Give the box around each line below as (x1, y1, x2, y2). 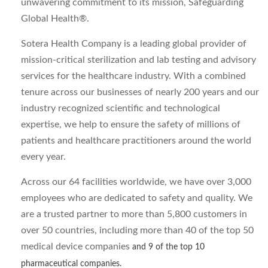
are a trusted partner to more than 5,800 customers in (21, 209, 247, 219)
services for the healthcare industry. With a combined (21, 71, 246, 81)
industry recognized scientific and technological (21, 103, 220, 113)
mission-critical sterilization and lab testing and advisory (21, 55, 256, 65)
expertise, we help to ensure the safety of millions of (21, 120, 240, 129)
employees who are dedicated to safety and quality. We (21, 193, 252, 203)
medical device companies (21, 242, 132, 251)
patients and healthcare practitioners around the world (21, 136, 251, 145)
